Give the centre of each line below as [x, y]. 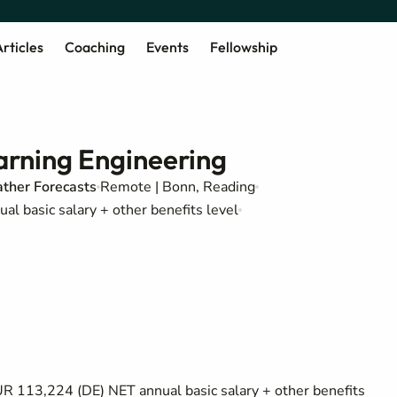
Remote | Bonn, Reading [178, 187]
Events [167, 47]
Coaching [94, 47]
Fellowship [243, 47]
